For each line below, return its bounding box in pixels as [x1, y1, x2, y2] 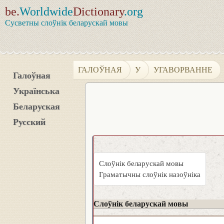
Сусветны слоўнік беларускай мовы [5, 18, 128, 27]
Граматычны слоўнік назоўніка [99, 170, 200, 178]
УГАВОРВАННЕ [153, 65, 213, 74]
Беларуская [13, 101, 60, 111]
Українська [13, 86, 59, 96]
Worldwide [19, 5, 73, 18]
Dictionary [73, 5, 124, 18]
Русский [13, 117, 45, 127]
